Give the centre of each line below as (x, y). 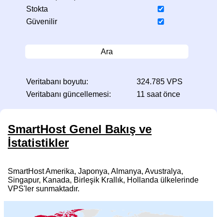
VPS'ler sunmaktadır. (44, 189)
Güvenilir (41, 21)
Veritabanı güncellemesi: (68, 94)
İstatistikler (38, 143)
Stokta (37, 9)
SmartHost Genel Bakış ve (80, 129)
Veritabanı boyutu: (57, 82)
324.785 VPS (159, 82)
